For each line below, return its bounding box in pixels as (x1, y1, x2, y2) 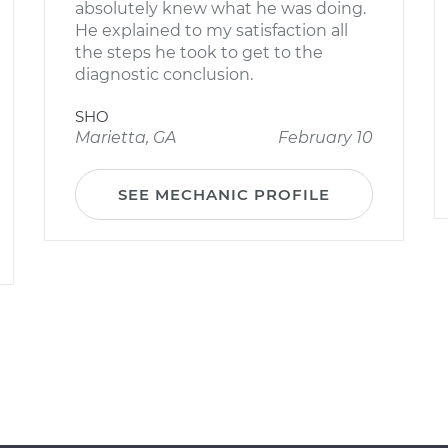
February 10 (278, 128, 373, 147)
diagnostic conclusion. (75, 65, 253, 84)
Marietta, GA (75, 128, 176, 147)
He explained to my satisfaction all (75, 21, 348, 40)
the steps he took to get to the (75, 43, 323, 62)
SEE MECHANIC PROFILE (118, 185, 330, 204)
